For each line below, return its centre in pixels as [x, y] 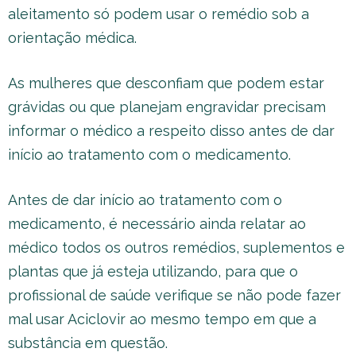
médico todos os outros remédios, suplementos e [176, 248]
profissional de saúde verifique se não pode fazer [174, 295]
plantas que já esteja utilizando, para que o [153, 271]
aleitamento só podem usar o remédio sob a [159, 14]
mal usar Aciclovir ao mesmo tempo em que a [162, 319]
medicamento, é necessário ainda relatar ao [157, 224]
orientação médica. [72, 38]
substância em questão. [88, 343]
